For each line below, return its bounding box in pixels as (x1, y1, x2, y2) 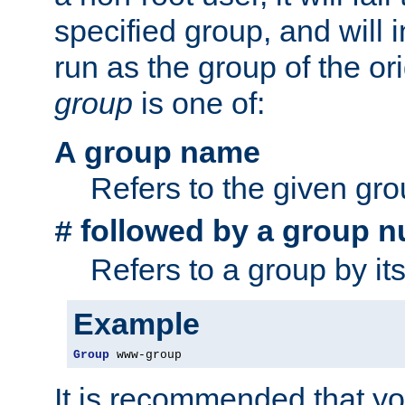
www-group (109, 348, 182, 363)
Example (73, 306, 200, 342)
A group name (54, 135, 260, 170)
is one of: (133, 86, 265, 121)
